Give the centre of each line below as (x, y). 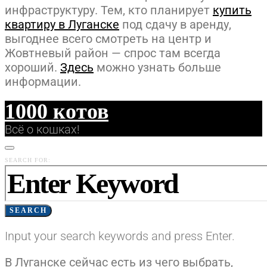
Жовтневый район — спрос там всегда (113, 53)
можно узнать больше (157, 67)
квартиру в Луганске (62, 24)
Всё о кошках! (42, 129)
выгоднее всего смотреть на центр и (108, 38)
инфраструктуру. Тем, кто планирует (109, 10)
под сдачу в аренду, (175, 24)
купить (232, 10)
